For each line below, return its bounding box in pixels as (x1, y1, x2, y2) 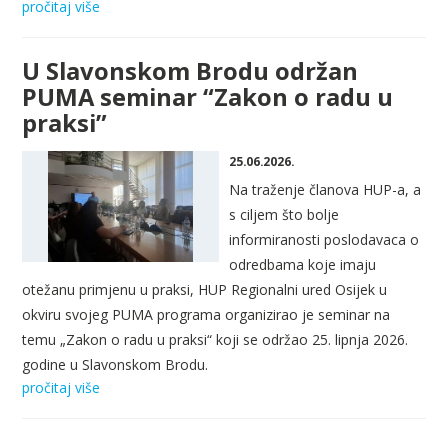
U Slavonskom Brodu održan (22, 55, 358, 88)
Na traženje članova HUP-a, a (229, 180, 422, 200)
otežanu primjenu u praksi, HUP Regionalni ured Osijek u (22, 280, 387, 300)
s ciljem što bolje (229, 205, 340, 225)
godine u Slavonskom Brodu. (22, 355, 208, 375)
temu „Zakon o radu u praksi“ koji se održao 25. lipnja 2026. (22, 330, 408, 350)
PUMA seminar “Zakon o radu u (22, 81, 393, 114)
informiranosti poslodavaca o (229, 230, 420, 250)
